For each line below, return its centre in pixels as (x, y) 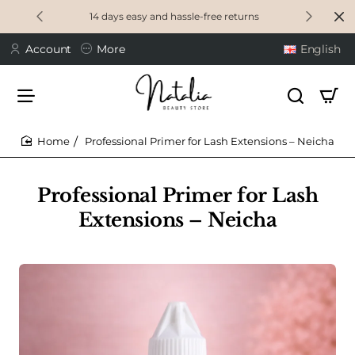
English (320, 49)
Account (49, 49)
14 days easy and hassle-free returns (174, 16)
